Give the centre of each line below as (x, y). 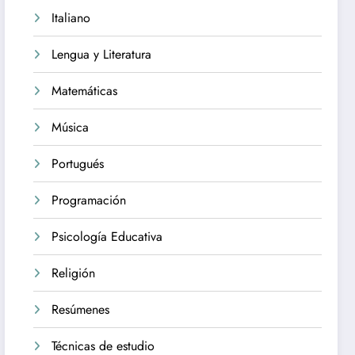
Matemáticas (85, 91)
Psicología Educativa (107, 237)
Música (71, 128)
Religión (74, 273)
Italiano (71, 18)
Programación (89, 200)
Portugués (78, 164)
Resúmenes (81, 310)
